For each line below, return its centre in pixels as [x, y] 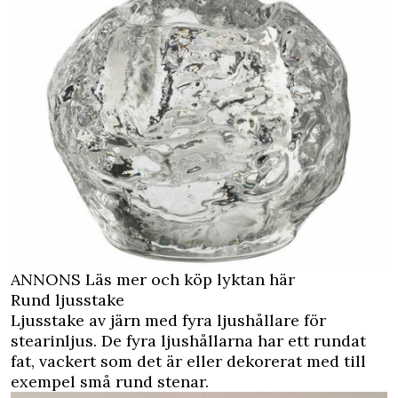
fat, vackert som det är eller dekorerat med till [188, 361]
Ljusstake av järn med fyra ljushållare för [168, 320]
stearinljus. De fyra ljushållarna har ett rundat [188, 340]
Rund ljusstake [68, 299]
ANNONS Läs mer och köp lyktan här [153, 279]
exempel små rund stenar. [110, 381]
